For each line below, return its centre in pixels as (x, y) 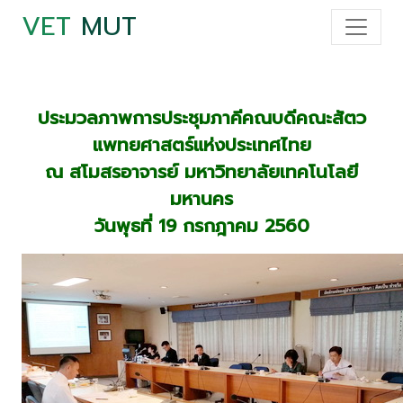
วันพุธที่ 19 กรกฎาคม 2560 (201, 226)
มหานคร (201, 199)
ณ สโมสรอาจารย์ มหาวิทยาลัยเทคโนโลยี (201, 172)
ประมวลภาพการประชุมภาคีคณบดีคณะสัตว (201, 118)
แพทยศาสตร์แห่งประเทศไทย (201, 145)
